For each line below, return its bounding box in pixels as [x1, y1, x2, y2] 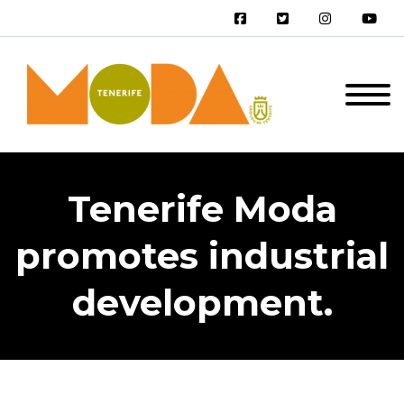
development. [71, 280, 333, 325]
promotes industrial [15, 234, 389, 278]
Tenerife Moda [67, 187, 337, 231]
